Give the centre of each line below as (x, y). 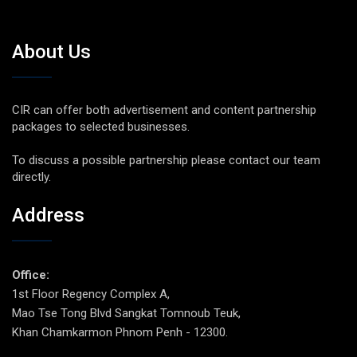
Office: (31, 275)
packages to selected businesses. (101, 127)
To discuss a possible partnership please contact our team (166, 161)
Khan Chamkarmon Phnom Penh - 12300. (120, 332)
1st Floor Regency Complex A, (91, 294)
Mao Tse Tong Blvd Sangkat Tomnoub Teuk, (126, 313)
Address (48, 215)
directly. (31, 177)
